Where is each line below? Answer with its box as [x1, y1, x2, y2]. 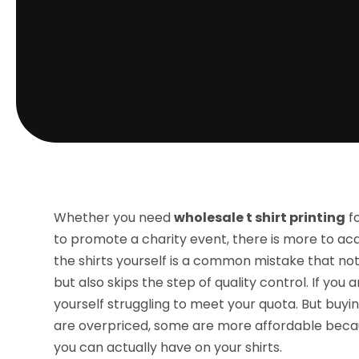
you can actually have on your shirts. [54, 338, 283, 357]
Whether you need [54, 208, 175, 228]
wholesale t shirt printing [174, 208, 346, 228]
